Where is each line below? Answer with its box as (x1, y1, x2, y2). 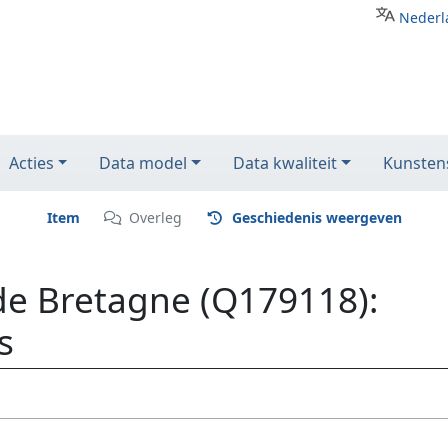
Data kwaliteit (233, 152, 338, 174)
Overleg (129, 208, 182, 227)
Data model (99, 152, 188, 174)
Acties (8, 152, 54, 174)
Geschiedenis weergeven (231, 208, 402, 227)
